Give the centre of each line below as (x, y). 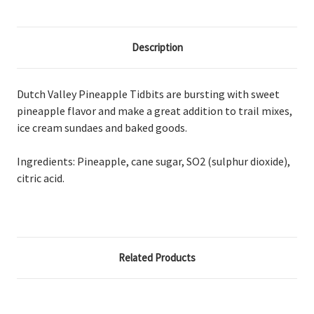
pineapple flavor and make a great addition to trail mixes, (155, 110)
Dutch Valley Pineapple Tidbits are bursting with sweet (148, 94)
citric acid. (41, 178)
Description (157, 47)
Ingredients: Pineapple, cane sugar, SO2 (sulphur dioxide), (153, 161)
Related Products (157, 257)
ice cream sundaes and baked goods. (102, 127)
